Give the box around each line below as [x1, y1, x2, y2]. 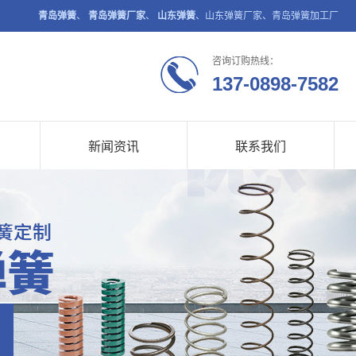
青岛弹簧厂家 [88, 10, 145, 21]
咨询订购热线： [212, 56, 279, 67]
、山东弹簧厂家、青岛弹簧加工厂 [195, 10, 339, 21]
